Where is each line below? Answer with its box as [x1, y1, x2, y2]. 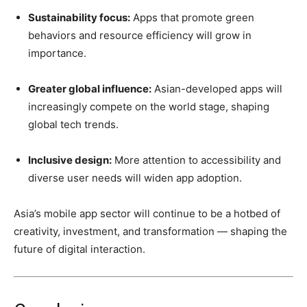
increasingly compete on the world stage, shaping [28, 100, 269, 114]
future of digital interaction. [14, 243, 145, 256]
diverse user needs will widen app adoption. [28, 171, 242, 185]
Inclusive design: [28, 153, 112, 167]
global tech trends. [28, 118, 119, 132]
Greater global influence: [28, 82, 151, 96]
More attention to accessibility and [112, 153, 281, 167]
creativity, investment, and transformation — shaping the [14, 225, 287, 238]
